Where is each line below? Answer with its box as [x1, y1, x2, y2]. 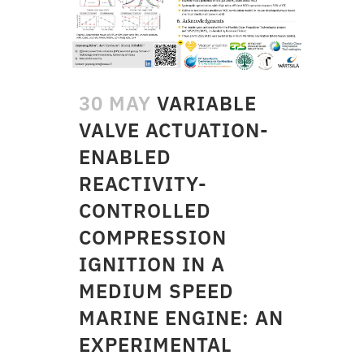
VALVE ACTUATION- [79, 117, 269, 144]
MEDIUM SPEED [79, 278, 234, 305]
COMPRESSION [79, 224, 227, 251]
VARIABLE [157, 90, 257, 117]
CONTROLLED [79, 197, 211, 224]
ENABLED [79, 144, 171, 171]
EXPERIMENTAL [79, 331, 232, 358]
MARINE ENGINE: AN [79, 305, 284, 331]
